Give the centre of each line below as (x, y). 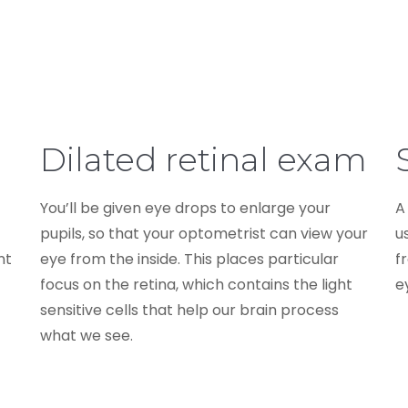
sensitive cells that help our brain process (189, 310)
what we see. (87, 335)
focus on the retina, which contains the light (196, 284)
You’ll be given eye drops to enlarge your (185, 208)
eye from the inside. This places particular (189, 259)
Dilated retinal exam (204, 159)
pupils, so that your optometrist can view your (204, 233)
